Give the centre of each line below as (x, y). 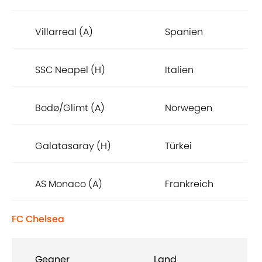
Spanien (184, 32)
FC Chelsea (38, 219)
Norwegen (189, 108)
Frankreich (189, 184)
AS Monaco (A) (69, 184)
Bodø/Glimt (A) (70, 108)
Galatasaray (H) (73, 146)
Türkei (178, 146)
